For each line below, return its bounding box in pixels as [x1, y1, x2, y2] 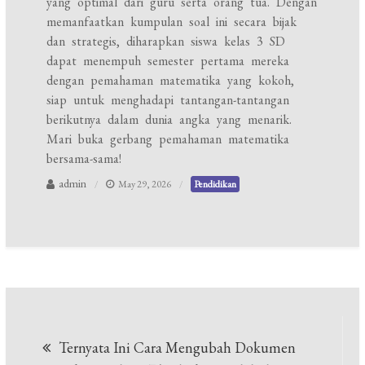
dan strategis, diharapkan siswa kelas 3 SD [46, 33, 286, 50]
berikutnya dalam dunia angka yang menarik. [46, 111, 292, 128]
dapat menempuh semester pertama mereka [46, 52, 290, 69]
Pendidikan [194, 178, 237, 191]
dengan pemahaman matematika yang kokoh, [46, 72, 295, 89]
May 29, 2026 [118, 178, 172, 191]
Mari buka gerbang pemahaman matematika [46, 130, 290, 147]
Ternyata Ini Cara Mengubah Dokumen [59, 338, 297, 358]
